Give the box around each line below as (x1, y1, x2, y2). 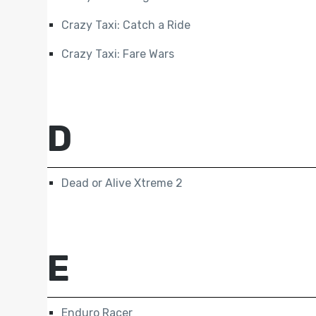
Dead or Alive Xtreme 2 (61, 176, 183, 190)
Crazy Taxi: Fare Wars (61, 47, 175, 61)
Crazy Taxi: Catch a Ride (61, 18, 191, 32)
